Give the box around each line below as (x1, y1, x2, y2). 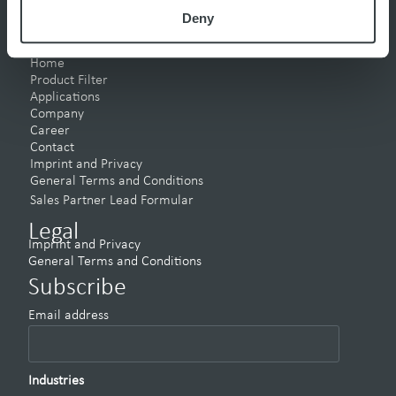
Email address (28, 308, 109, 324)
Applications (30, 90, 100, 105)
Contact (30, 141, 74, 156)
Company (30, 107, 84, 122)
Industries (28, 374, 84, 389)
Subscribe (28, 276, 126, 301)
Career (30, 124, 70, 139)
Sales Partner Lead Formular (30, 194, 194, 209)
